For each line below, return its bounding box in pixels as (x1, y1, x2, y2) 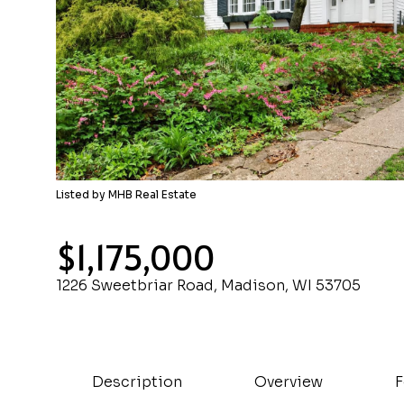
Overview (254, 372, 323, 391)
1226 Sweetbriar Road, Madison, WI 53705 (56, 276, 361, 295)
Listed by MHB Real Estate (56, 188, 197, 201)
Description (92, 372, 182, 391)
